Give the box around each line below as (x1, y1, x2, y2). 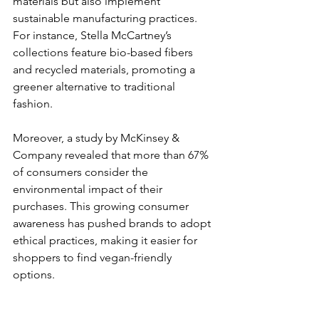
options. (13, 267, 55, 281)
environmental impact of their (13, 182, 165, 196)
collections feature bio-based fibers (13, 45, 196, 59)
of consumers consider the (13, 164, 151, 179)
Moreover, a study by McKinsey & (13, 130, 182, 145)
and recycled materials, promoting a (13, 62, 198, 76)
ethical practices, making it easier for (13, 233, 200, 247)
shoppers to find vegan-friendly (13, 250, 174, 264)
